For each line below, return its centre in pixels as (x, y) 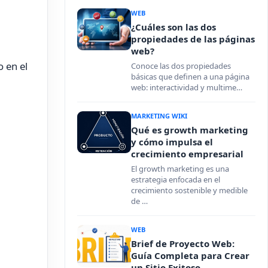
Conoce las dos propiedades (181, 66)
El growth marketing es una (180, 169)
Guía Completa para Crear (190, 255)
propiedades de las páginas (193, 39)
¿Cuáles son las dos (173, 27)
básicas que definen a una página (190, 77)
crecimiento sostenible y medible (189, 190)
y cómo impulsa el (172, 142)
